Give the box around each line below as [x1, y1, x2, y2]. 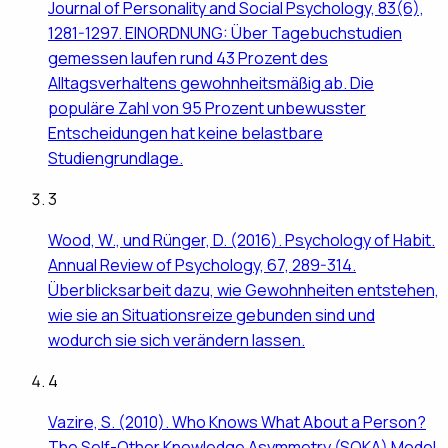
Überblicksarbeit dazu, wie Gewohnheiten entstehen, [48, 279, 439, 302]
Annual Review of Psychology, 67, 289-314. [48, 254, 356, 277]
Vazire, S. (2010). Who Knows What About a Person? [48, 411, 426, 434]
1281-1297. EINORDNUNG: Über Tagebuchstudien [48, 22, 402, 45]
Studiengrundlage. [48, 147, 183, 170]
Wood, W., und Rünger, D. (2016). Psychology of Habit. [48, 229, 435, 252]
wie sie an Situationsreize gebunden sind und [48, 304, 375, 327]
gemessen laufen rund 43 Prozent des [48, 47, 328, 70]
